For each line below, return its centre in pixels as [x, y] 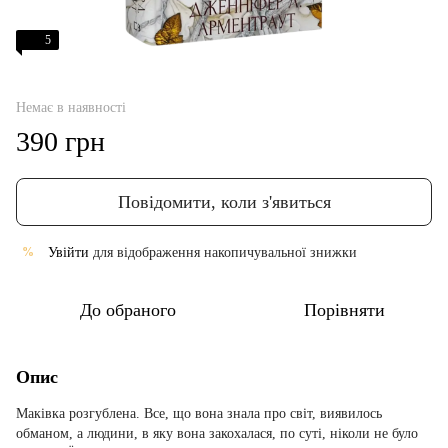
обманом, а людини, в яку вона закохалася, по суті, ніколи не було [217, 433]
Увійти [68, 252]
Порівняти [344, 309]
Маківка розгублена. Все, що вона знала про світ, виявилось [199, 413]
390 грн [60, 141]
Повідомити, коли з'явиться [224, 201]
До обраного [128, 309]
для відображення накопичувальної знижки [223, 252]
